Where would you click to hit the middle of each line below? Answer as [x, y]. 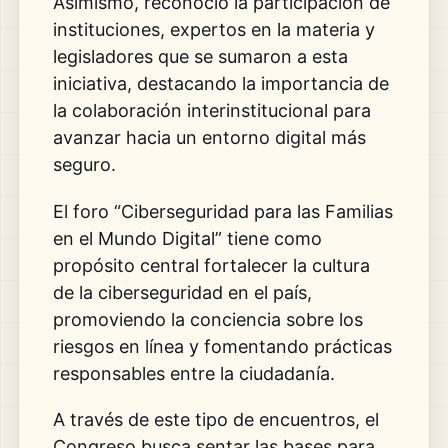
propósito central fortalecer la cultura [211, 265]
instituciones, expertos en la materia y [213, 29]
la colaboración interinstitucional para [211, 110]
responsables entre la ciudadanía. [193, 373]
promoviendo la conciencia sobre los [207, 319]
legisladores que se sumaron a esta [200, 56]
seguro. [84, 164]
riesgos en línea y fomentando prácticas [222, 346]
